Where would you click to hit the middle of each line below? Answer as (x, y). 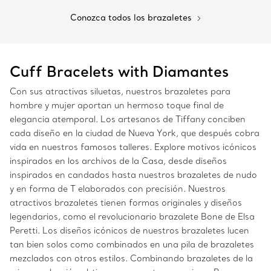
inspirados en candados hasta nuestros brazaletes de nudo (133, 175)
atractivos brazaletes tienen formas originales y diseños (126, 203)
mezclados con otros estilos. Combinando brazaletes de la (131, 259)
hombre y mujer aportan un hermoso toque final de (117, 106)
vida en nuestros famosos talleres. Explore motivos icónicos (133, 147)
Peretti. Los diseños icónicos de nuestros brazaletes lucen (129, 231)
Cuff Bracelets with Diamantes (121, 71)
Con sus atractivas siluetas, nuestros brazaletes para (120, 92)
